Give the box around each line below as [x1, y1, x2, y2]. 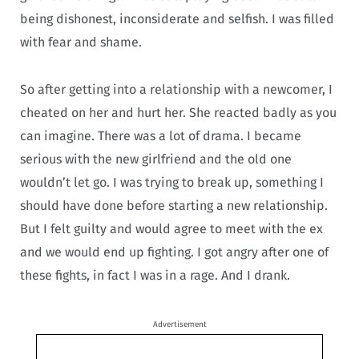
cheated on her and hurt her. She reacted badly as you [20, 104, 337, 120]
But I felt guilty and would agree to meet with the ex [20, 220, 323, 236]
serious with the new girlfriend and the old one [20, 151, 292, 167]
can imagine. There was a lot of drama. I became [20, 127, 301, 143]
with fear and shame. [20, 34, 142, 50]
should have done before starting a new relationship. [20, 197, 328, 213]
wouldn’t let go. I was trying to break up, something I [20, 174, 324, 190]
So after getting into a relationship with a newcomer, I [20, 81, 333, 97]
